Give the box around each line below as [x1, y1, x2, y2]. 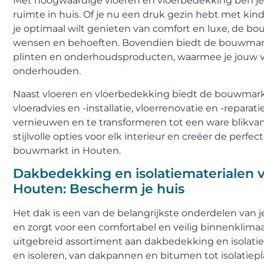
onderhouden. [13, 65, 81, 77]
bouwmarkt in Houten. [13, 144, 121, 156]
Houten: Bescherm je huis [13, 181, 184, 197]
